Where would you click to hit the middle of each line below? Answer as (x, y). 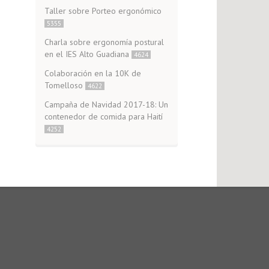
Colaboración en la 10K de (92, 73)
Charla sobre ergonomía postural (104, 42)
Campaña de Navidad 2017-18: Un (106, 104)
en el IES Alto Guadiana (88, 54)
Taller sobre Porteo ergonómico (103, 11)
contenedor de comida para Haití (103, 116)
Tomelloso (65, 85)
